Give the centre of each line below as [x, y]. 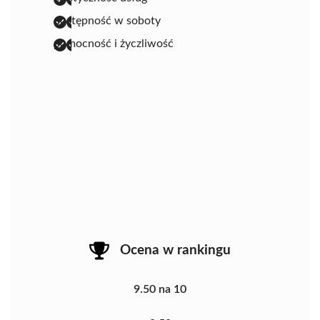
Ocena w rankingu [175, 250]
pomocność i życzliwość [114, 43]
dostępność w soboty [107, 20]
